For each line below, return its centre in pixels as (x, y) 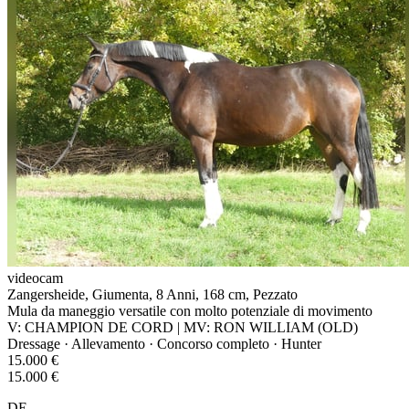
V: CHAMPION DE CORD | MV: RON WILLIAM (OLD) (183, 327)
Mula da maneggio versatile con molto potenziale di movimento (190, 310)
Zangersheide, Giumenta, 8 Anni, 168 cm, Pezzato (152, 294)
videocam (35, 278)
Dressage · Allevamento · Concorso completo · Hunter (164, 343)
